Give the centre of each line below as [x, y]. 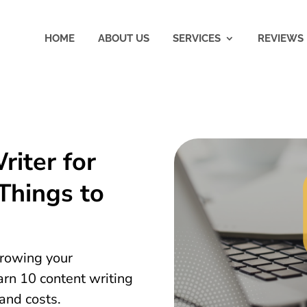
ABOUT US [123, 38]
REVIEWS [280, 38]
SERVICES [196, 38]
